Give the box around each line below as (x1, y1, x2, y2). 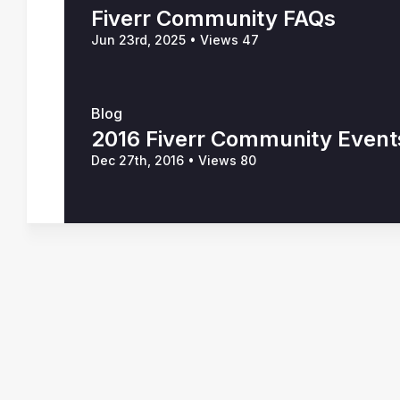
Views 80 (195, 153, 256, 168)
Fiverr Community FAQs (91, 5, 336, 31)
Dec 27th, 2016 (91, 153, 187, 168)
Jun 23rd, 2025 (91, 32, 189, 47)
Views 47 (196, 32, 259, 47)
